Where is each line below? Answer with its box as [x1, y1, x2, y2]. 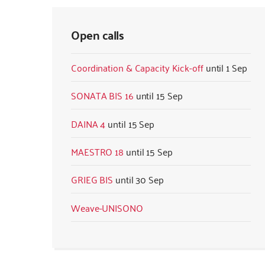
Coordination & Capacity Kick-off [71, 59, 203, 76]
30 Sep [135, 171, 164, 188]
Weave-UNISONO [71, 199, 143, 216]
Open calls [71, 23, 124, 46]
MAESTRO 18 [71, 143, 124, 160]
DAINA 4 [71, 115, 106, 132]
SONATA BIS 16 [71, 87, 134, 104]
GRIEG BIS [71, 171, 114, 188]
